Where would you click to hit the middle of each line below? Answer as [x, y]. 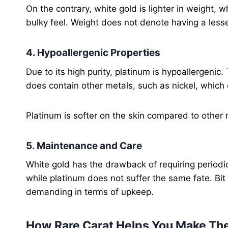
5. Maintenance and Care [84, 146]
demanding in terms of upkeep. [90, 192]
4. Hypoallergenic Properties [93, 53]
